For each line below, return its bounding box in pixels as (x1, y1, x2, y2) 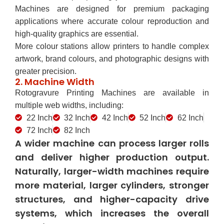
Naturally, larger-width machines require (15, 164, 209, 177)
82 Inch (64, 125, 90, 134)
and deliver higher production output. (15, 150, 209, 163)
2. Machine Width (15, 75, 94, 88)
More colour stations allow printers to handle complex (15, 41, 209, 50)
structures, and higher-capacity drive (15, 192, 209, 205)
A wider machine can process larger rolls (15, 136, 209, 149)
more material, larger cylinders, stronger (15, 178, 209, 191)
